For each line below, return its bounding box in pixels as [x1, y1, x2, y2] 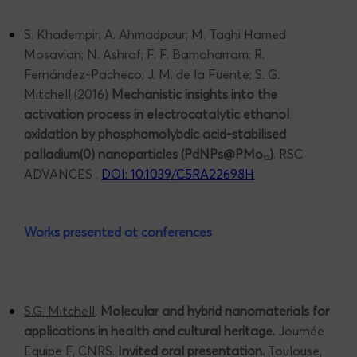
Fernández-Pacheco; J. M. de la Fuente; [24, 66, 255, 83]
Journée [275, 323, 324, 339]
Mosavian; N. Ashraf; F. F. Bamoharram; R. [24, 46, 265, 63]
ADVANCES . [24, 166, 101, 182]
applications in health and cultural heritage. [24, 323, 275, 339]
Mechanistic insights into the [112, 86, 277, 103]
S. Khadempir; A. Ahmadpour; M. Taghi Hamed [24, 26, 286, 43]
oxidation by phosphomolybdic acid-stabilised [24, 126, 286, 143]
